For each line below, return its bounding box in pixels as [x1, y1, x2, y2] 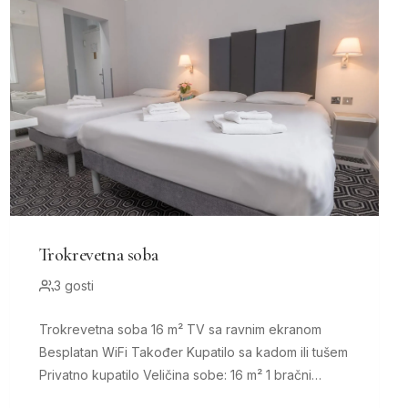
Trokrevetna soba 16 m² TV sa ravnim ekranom [38, 321, 151, 338]
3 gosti [53, 278, 94, 294]
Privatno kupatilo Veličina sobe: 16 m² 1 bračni [38, 367, 143, 383]
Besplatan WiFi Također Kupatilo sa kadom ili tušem [38, 344, 131, 361]
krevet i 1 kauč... [38, 390, 134, 406]
